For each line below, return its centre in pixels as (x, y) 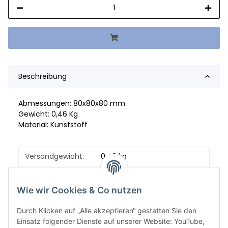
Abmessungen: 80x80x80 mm (72, 103)
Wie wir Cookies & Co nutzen (79, 190)
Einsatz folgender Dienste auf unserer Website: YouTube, (111, 221)
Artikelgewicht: (51, 175)
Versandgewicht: (54, 156)
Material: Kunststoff (53, 124)
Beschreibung (42, 76)
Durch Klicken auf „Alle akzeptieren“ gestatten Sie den (107, 211)
